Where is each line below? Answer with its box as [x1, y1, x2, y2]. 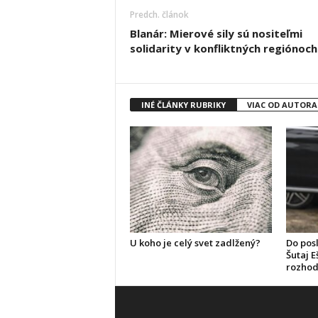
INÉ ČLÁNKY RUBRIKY [141, 99, 226, 110]
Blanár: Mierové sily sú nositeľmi [129, 26, 302, 40]
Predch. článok [129, 9, 189, 21]
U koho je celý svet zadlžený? [129, 236, 261, 249]
